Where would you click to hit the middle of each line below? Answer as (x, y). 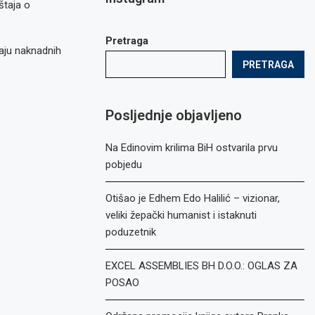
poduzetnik (131, 232)
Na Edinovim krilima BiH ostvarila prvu (192, 148)
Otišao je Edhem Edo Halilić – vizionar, (193, 198)
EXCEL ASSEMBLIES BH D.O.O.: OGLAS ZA (202, 266)
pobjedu (124, 165)
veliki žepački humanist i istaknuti (181, 215)
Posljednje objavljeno (174, 115)
